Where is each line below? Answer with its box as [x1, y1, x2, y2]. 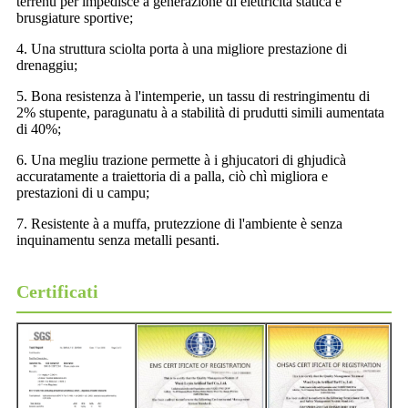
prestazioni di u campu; [16, 185, 149, 201]
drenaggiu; [16, 57, 77, 74]
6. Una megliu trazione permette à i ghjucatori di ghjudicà [16, 152, 346, 168]
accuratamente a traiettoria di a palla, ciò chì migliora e [16, 168, 328, 185]
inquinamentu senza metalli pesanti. [16, 232, 219, 249]
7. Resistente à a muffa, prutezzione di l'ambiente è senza [16, 216, 342, 232]
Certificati [16, 281, 98, 302]
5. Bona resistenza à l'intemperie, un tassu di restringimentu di [16, 88, 370, 105]
